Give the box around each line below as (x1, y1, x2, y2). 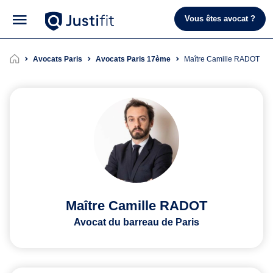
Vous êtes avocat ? (185, 14, 255, 24)
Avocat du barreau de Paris (74, 216, 199, 227)
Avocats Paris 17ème (96, 54, 171, 63)
